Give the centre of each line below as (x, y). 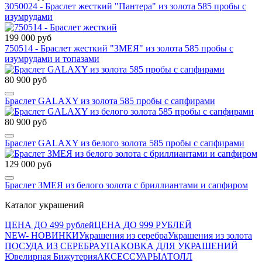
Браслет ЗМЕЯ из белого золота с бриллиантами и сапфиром (126, 185)
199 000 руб (28, 37)
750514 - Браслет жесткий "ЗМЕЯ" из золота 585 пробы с (119, 48)
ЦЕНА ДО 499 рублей (49, 225)
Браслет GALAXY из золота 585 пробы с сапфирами (110, 101)
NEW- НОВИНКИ (42, 235)
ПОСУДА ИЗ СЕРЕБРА (52, 246)
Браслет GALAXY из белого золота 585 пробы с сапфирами (125, 143)
